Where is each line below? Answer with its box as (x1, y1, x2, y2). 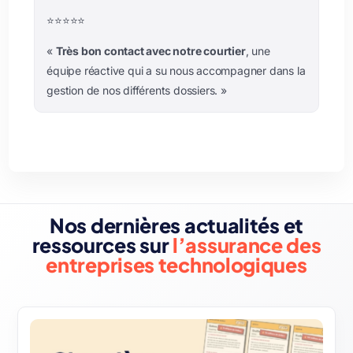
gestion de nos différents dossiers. (46, 84, 221, 98)
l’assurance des (173, 232, 321, 258)
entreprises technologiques (46, 252, 307, 278)
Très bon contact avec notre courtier (55, 44, 246, 58)
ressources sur (32, 232, 173, 258)
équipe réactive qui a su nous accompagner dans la (46, 64, 306, 78)
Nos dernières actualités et (50, 213, 303, 239)
